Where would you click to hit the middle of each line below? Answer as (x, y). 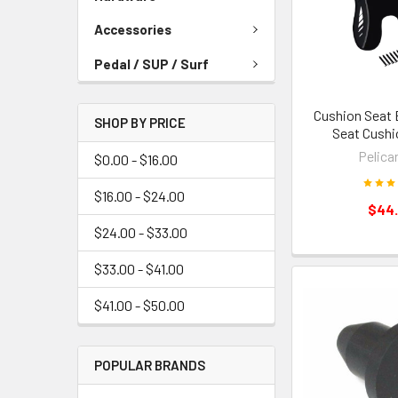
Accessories (133, 29)
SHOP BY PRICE (140, 123)
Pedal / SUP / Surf (151, 64)
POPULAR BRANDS (150, 365)
